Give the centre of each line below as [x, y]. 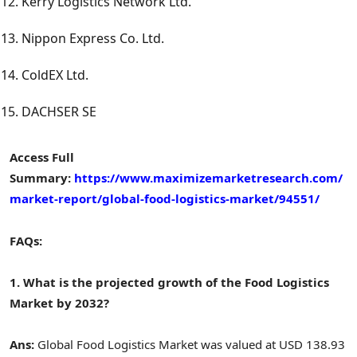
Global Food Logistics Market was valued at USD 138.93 [191, 344]
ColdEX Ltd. [55, 75]
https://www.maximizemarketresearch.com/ [208, 178]
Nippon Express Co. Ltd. [93, 39]
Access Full [42, 157]
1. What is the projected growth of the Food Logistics [169, 282]
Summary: [40, 178]
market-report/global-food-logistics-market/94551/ [165, 199]
